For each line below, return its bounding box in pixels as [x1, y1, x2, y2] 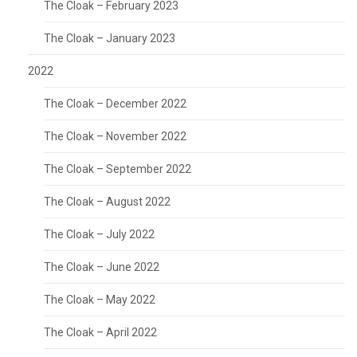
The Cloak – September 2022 [44, 163, 191, 175]
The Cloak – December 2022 [44, 97, 186, 110]
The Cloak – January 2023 [44, 32, 175, 45]
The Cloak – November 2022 [44, 130, 186, 143]
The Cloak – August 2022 [44, 195, 171, 208]
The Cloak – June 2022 [44, 261, 159, 273]
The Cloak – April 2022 [44, 326, 157, 339]
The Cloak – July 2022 [44, 228, 155, 241]
